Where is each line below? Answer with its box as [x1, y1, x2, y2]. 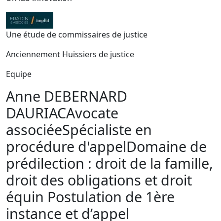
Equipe [6, 69, 32, 79]
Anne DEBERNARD [6, 86, 127, 106]
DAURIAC [6, 103, 66, 122]
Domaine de [126, 137, 207, 156]
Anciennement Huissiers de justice [6, 49, 134, 60]
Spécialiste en [62, 120, 152, 139]
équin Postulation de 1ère [6, 187, 175, 206]
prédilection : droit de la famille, [6, 153, 213, 173]
